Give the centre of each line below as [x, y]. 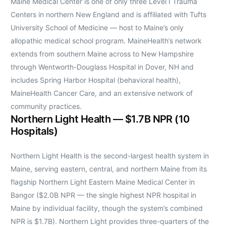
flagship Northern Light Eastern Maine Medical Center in [102, 182]
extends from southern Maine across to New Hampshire [102, 53]
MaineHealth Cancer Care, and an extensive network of [101, 93]
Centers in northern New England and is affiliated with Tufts [108, 14]
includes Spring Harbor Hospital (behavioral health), [95, 80]
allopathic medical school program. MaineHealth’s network [106, 40]
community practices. [46, 106]
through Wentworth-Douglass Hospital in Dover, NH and [102, 67]
